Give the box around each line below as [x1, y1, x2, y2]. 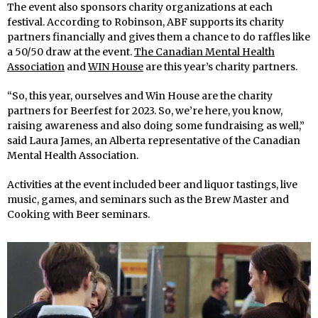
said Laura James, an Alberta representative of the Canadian [7, 134, 300, 148]
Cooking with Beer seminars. [7, 208, 150, 221]
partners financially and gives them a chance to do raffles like [7, 31, 310, 44]
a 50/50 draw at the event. [7, 45, 134, 59]
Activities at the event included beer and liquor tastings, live [7, 178, 297, 192]
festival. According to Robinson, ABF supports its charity [7, 16, 284, 29]
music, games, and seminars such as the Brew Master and [7, 193, 289, 207]
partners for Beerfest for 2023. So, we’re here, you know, [7, 104, 283, 118]
